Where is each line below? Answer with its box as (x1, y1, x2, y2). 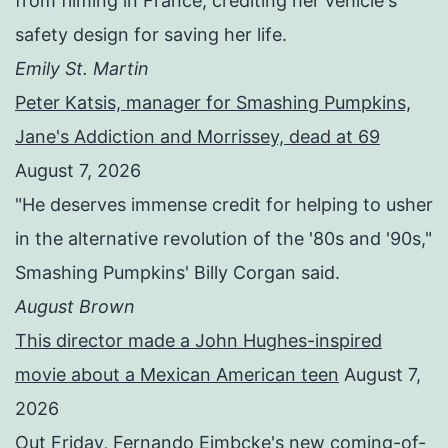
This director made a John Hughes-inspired (15, 330, 382, 352)
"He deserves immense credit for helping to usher (15, 194, 433, 216)
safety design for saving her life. (15, 24, 287, 46)
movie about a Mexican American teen (15, 364, 339, 386)
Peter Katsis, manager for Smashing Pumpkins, (15, 92, 411, 114)
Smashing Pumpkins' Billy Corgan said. (15, 262, 340, 284)
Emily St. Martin (15, 58, 149, 80)
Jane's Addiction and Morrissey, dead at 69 (15, 126, 380, 148)
